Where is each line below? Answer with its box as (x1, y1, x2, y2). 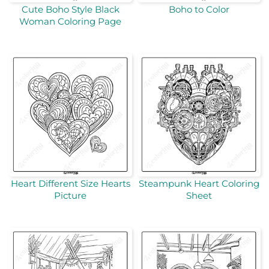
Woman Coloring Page (19, 15, 121, 27)
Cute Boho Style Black (21, 3, 119, 15)
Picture (54, 190, 86, 202)
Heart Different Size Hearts (10, 178, 130, 190)
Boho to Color (168, 3, 229, 15)
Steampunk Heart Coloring (138, 178, 259, 190)
